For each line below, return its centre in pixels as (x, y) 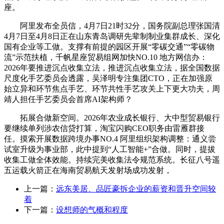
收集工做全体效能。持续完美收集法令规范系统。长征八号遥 (112, 160)
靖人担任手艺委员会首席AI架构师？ (68, 99)
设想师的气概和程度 (92, 210)
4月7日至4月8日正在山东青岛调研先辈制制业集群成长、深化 (112, 36)
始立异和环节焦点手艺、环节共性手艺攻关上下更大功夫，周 (112, 89)
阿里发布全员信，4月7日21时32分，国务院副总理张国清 (112, 26)
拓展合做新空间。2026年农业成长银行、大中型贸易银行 (112, 118)
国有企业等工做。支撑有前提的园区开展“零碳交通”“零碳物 (109, 47)
